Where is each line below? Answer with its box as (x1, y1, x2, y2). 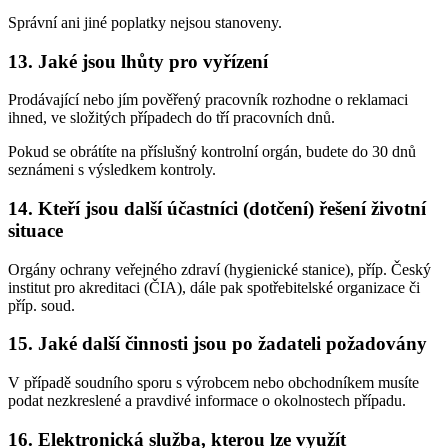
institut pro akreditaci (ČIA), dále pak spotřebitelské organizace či (8, 278, 420, 296)
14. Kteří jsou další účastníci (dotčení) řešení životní (8, 197, 426, 219)
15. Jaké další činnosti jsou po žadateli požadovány (8, 333, 427, 355)
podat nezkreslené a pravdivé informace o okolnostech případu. (8, 392, 406, 410)
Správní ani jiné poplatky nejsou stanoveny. (8, 13, 282, 31)
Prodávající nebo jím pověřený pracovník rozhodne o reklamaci (8, 91, 408, 109)
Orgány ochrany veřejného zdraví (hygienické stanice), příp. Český (8, 260, 431, 278)
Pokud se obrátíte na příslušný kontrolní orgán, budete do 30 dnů (8, 143, 416, 161)
